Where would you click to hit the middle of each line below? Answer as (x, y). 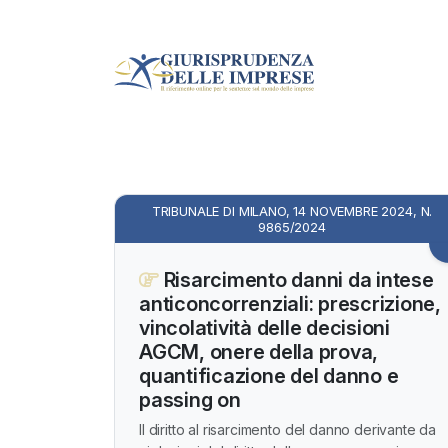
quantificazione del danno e (269, 376)
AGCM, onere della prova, (258, 352)
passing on (190, 400)
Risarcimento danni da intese (296, 280)
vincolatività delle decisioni (264, 328)
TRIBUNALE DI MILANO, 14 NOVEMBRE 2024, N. (292, 211)
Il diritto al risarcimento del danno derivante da (288, 429)
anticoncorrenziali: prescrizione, (290, 304)
